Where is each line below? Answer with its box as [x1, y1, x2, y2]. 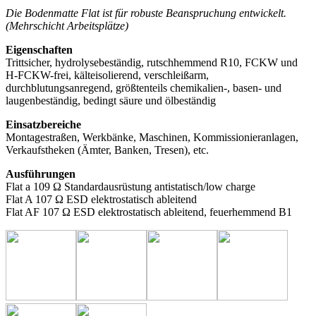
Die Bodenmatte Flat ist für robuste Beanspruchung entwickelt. [6, 7, 286, 20]
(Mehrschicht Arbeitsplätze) [6, 20, 128, 32]
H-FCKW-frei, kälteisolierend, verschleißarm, [6, 69, 209, 82]
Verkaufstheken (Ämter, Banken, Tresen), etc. [6, 144, 209, 157]
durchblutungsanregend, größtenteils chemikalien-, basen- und [6, 82, 281, 95]
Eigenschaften [6, 44, 73, 56]
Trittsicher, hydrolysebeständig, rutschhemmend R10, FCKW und [6, 56, 298, 69]
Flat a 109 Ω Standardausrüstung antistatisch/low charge [6, 181, 255, 193]
